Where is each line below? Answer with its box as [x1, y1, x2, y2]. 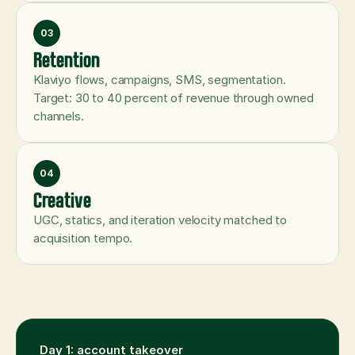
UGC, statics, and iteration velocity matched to [33, 212, 287, 227]
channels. [33, 109, 84, 124]
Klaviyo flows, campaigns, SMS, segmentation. [33, 72, 286, 87]
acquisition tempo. [33, 231, 133, 246]
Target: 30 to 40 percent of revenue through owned [33, 90, 314, 105]
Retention [33, 45, 100, 71]
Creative [33, 185, 91, 212]
